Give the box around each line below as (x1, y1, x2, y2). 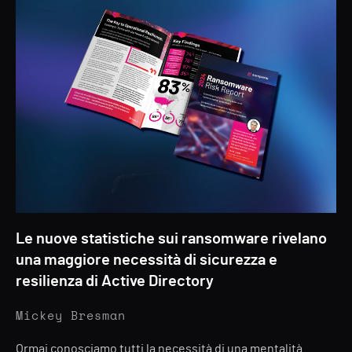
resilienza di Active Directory (16, 273, 214, 289)
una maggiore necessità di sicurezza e (16, 252, 277, 268)
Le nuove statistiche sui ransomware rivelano (16, 231, 327, 247)
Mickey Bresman (16, 310, 126, 322)
